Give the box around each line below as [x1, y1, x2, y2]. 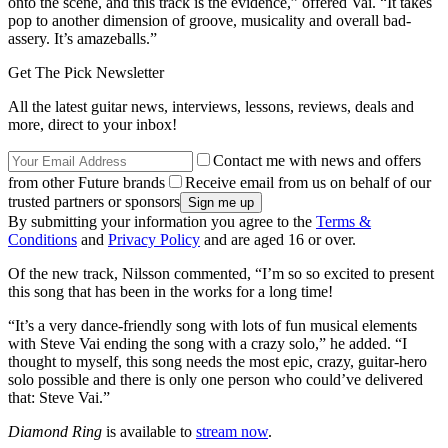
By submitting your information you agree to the [8, 212, 316, 230]
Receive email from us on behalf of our [185, 173, 431, 191]
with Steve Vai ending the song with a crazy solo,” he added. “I [8, 334, 407, 352]
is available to [102, 422, 196, 440]
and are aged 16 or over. [200, 230, 356, 248]
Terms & [316, 212, 371, 230]
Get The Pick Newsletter [8, 63, 164, 81]
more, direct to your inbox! [8, 115, 177, 133]
